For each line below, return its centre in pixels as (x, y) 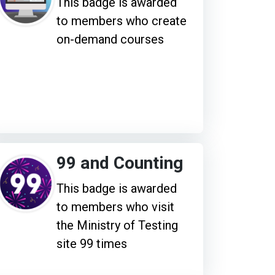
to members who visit (115, 207)
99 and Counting (119, 163)
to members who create (121, 21)
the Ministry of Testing (117, 225)
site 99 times (91, 243)
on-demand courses (110, 39)
